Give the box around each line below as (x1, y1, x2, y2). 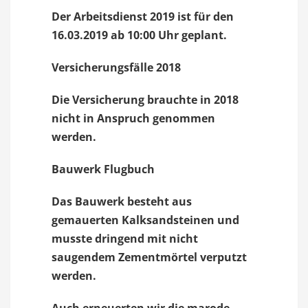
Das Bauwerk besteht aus (52, 194, 192, 209)
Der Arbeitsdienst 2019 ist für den (52, 9, 234, 24)
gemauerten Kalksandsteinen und (52, 212, 239, 228)
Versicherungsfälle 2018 (52, 60, 181, 75)
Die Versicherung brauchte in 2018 (52, 92, 239, 107)
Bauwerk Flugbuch (52, 162, 155, 177)
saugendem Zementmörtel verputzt (52, 250, 247, 265)
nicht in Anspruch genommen (52, 111, 215, 126)
